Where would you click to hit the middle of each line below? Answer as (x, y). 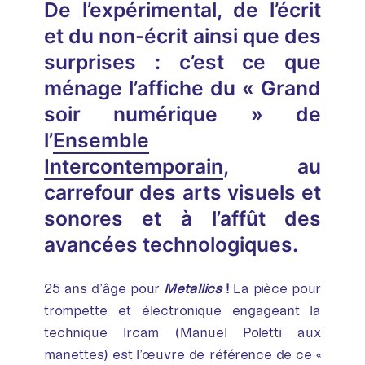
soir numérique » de (182, 114)
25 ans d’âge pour (103, 288)
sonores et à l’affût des (182, 218)
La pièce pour (275, 288)
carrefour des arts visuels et (182, 192)
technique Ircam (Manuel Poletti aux (182, 332)
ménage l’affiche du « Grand (182, 88)
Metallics (193, 288)
